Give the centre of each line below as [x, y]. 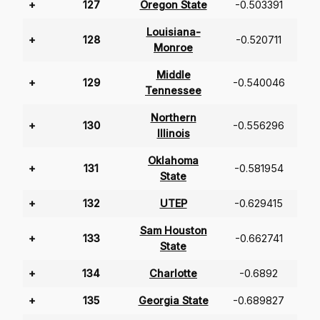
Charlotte [173, 274]
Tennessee [173, 91]
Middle [173, 75]
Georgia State [173, 301]
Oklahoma [173, 161]
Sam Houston [173, 231]
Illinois [173, 134]
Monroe [173, 48]
